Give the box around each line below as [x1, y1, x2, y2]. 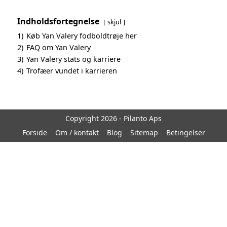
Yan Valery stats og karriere [26, 54, 121, 64]
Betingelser [166, 128, 205, 137]
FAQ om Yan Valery [26, 43, 91, 52]
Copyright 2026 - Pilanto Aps [65, 113, 162, 123]
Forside [22, 128, 47, 137]
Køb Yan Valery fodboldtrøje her [26, 31, 137, 41]
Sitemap [130, 128, 158, 137]
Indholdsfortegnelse [17, 16, 99, 27]
